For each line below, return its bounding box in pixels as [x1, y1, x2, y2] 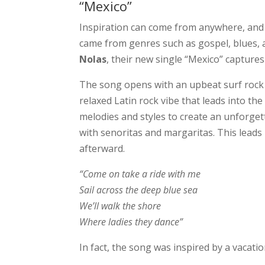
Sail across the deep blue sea [79, 183, 198, 197]
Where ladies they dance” [79, 215, 183, 229]
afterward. [79, 142, 125, 156]
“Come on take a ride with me [79, 167, 201, 181]
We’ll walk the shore [79, 199, 161, 213]
